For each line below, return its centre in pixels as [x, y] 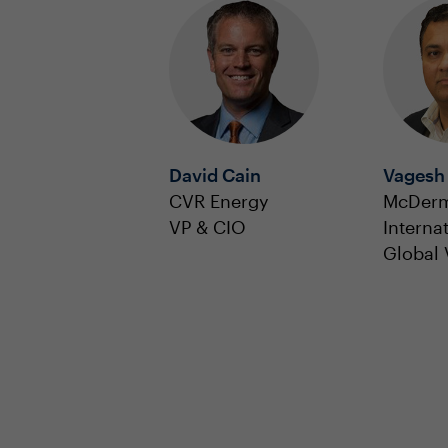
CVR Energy [219, 201]
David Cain [215, 175]
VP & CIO [207, 227]
